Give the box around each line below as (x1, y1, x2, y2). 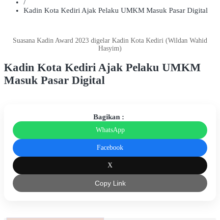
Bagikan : (93, 113, 124, 121)
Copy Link (94, 179, 126, 188)
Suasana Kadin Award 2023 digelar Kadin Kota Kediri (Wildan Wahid (13, 36, 207, 44)
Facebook (97, 144, 123, 152)
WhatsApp (95, 126, 125, 134)
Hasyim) (98, 44, 122, 52)
